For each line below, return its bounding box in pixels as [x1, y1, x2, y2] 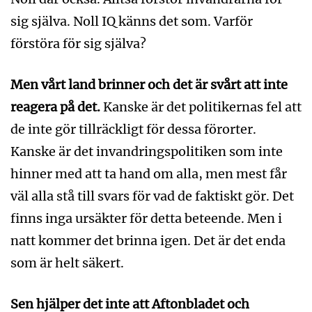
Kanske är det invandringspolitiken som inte [10, 143, 283, 160]
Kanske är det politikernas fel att [100, 99, 302, 116]
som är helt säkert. [10, 255, 124, 272]
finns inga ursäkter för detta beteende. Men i [10, 210, 282, 227]
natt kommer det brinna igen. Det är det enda [10, 233, 286, 249]
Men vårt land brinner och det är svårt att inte [10, 77, 288, 93]
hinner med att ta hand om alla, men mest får [10, 166, 287, 182]
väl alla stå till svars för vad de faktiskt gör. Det [10, 188, 294, 205]
